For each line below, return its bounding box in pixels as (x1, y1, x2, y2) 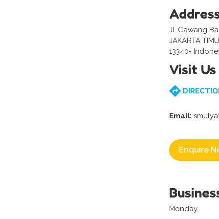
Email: (169, 111, 192, 121)
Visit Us (169, 61, 216, 78)
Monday (169, 204, 197, 214)
